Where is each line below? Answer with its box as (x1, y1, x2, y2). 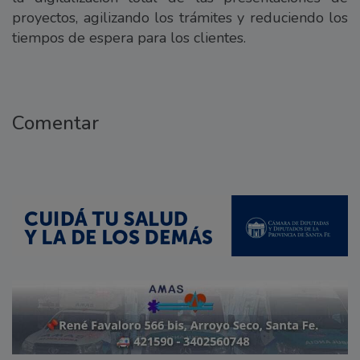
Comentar (12, 110, 99, 137)
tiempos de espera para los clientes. (12, 28, 246, 48)
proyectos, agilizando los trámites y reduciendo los (12, 8, 348, 28)
